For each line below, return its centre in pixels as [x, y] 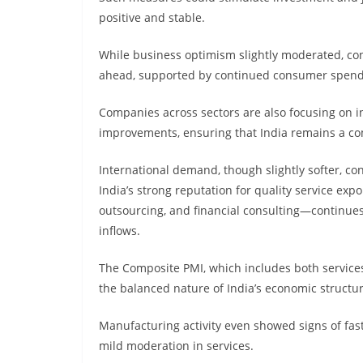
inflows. [120, 231]
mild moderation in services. [176, 346]
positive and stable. [152, 17]
